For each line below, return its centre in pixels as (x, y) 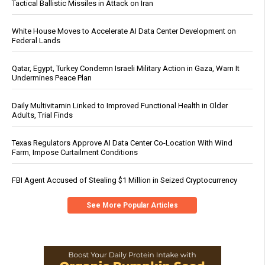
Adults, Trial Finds (42, 115)
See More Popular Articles (132, 205)
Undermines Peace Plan (52, 77)
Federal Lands (36, 40)
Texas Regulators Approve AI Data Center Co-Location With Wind (122, 143)
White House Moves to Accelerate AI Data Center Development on (124, 31)
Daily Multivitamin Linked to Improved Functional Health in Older (120, 105)
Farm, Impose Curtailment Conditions (75, 152)
